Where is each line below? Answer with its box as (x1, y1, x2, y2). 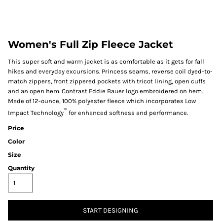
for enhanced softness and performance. (67, 109, 188, 117)
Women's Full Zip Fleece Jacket (8, 38, 173, 50)
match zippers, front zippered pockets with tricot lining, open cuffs (8, 77, 206, 85)
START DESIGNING (83, 206, 138, 215)
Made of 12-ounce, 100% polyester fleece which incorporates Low (8, 97, 196, 105)
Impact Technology (8, 109, 64, 117)
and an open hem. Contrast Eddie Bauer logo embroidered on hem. (8, 87, 203, 95)
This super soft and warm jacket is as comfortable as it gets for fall (8, 58, 204, 65)
